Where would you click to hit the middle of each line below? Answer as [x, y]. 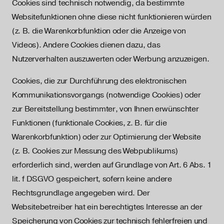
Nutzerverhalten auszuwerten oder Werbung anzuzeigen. [111, 59]
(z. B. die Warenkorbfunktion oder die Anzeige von [99, 31]
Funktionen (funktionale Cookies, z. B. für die [89, 123]
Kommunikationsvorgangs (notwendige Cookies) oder [106, 95]
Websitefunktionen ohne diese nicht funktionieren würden [112, 17]
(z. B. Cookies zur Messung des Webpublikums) [95, 151]
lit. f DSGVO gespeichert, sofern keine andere [92, 179]
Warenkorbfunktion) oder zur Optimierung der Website [106, 137]
